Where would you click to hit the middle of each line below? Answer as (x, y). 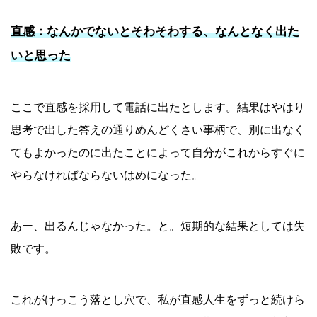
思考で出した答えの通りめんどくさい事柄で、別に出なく (158, 130)
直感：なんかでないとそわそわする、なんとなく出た (155, 32)
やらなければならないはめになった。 (107, 175)
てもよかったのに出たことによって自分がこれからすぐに (158, 153)
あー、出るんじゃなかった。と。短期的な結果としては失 (158, 226)
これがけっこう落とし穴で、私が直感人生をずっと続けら (158, 300)
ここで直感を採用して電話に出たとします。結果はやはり (158, 108)
